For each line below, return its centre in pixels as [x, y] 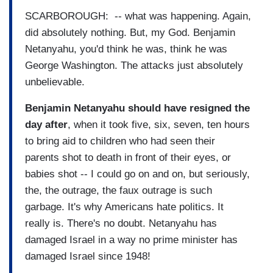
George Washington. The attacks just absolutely [134, 65]
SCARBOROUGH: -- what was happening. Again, [138, 16]
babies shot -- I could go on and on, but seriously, [137, 174]
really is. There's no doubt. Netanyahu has [121, 223]
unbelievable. [55, 82]
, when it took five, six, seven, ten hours [159, 124]
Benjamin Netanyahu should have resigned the [137, 108]
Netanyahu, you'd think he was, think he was [126, 49]
